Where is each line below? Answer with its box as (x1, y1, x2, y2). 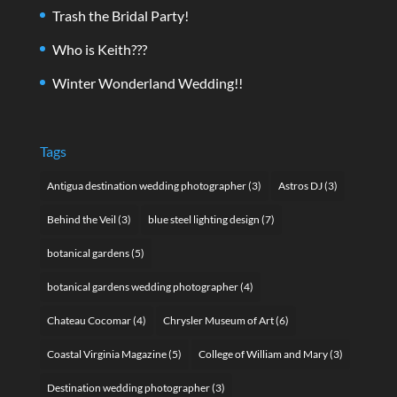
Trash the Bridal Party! (51, 7, 189, 25)
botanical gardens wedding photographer (46, 279, 238, 293)
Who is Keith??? (51, 41, 147, 58)
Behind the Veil (46, 212, 116, 226)
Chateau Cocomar (46, 313, 131, 327)
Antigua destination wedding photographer (46, 178, 246, 192)
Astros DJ (277, 178, 323, 192)
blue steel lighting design (147, 212, 260, 226)
